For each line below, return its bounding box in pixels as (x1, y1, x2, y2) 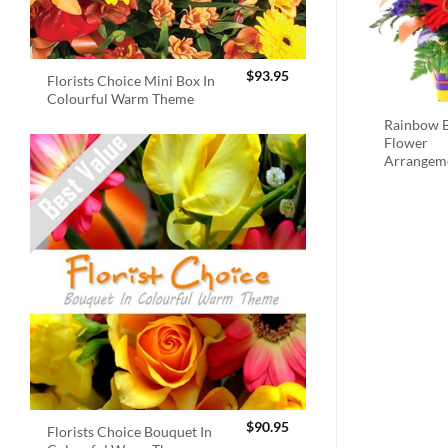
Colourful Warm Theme (47, 89, 195, 107)
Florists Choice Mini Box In (47, 71, 216, 89)
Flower (384, 133, 429, 151)
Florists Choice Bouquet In (47, 423, 213, 441)
